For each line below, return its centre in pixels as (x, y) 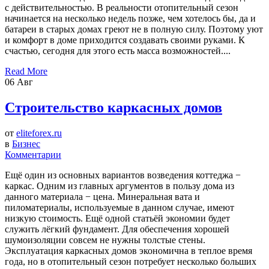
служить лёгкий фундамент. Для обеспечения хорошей (117, 229)
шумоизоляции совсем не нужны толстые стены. (105, 240)
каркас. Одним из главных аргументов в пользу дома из (119, 186)
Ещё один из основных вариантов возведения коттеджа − (123, 175)
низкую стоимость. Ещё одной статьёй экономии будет (117, 218)
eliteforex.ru (39, 133)
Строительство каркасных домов (113, 108)
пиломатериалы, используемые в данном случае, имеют (119, 207)
